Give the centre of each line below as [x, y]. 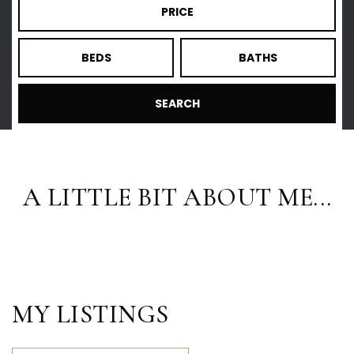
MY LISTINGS [90, 314]
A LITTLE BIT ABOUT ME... [177, 197]
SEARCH [177, 103]
